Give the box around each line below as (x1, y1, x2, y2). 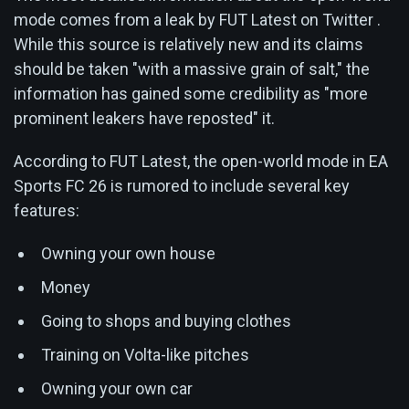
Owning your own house (41, 243, 215, 263)
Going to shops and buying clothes (41, 310, 291, 330)
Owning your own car (41, 378, 193, 398)
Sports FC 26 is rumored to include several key (14, 175, 350, 195)
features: (14, 200, 79, 220)
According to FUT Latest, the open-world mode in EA (14, 151, 388, 171)
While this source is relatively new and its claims (14, 34, 363, 54)
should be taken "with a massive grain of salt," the (14, 58, 370, 79)
